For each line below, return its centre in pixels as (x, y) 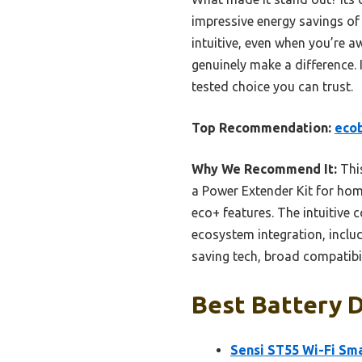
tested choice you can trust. (272, 86)
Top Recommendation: (261, 127)
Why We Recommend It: (264, 168)
